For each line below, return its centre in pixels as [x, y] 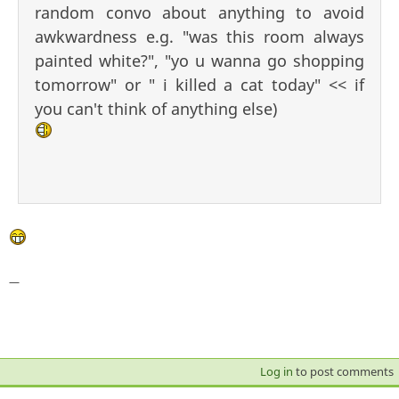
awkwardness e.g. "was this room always [199, 36]
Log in [276, 371]
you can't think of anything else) [156, 108]
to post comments [343, 371]
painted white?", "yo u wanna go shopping [199, 60]
